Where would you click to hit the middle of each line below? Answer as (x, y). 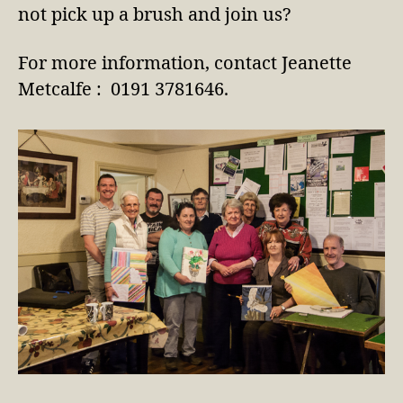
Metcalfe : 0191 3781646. (123, 90)
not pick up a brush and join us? (154, 15)
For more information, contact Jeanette (185, 63)
